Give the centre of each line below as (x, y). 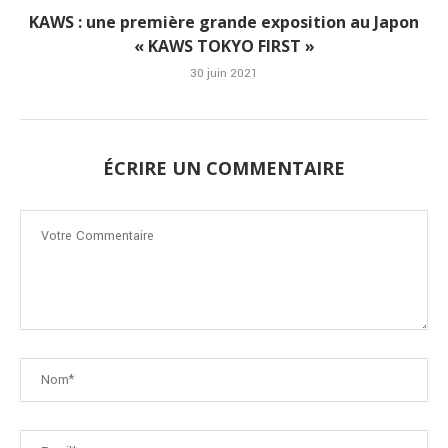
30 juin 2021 (224, 74)
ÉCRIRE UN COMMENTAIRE (224, 168)
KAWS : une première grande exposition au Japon (224, 22)
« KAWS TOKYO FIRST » (224, 46)
